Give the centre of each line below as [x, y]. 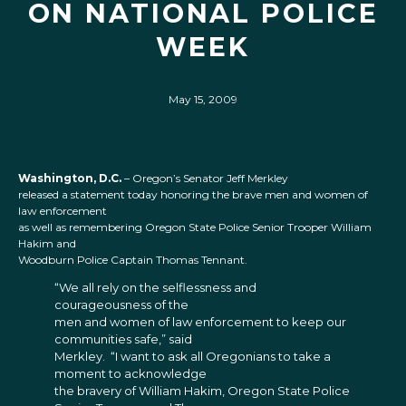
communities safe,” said [123, 339]
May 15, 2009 [203, 99]
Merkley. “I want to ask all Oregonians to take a [193, 357]
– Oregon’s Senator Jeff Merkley [205, 179]
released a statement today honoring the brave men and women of [193, 195]
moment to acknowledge [130, 374]
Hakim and [47, 244]
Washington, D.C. [70, 179]
